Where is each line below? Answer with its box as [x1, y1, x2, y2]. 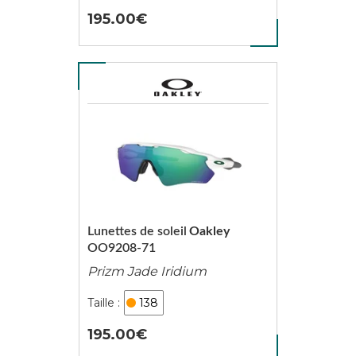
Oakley [188, 225, 230, 238]
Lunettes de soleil [87, 225, 187, 238]
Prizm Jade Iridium [87, 264, 207, 279]
